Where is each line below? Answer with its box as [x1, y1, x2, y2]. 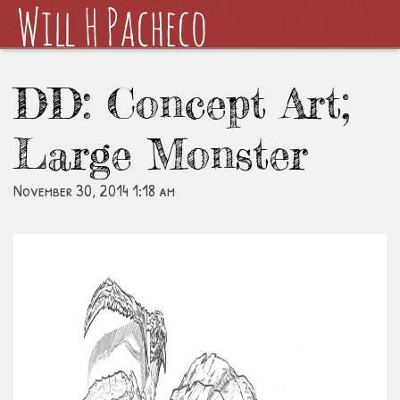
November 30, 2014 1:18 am [13, 178, 175, 202]
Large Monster [13, 128, 308, 181]
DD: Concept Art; [13, 77, 350, 130]
